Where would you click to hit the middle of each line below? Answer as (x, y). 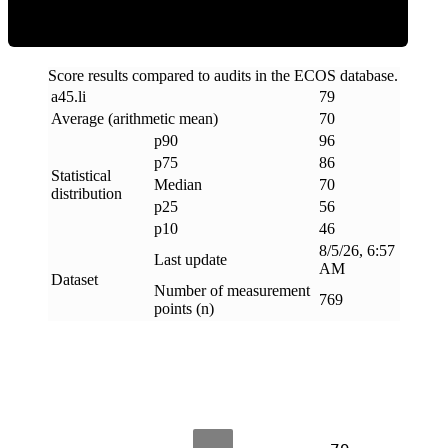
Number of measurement (232, 290)
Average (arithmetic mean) (134, 118)
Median (178, 184)
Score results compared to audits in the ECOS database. (223, 75)
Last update (190, 259)
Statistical (81, 175)
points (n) (184, 308)
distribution (86, 193)
